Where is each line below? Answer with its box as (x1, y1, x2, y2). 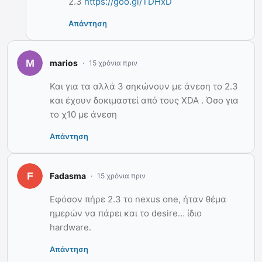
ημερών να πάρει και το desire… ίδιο (50, 207, 202, 219)
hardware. (50, 221, 91, 233)
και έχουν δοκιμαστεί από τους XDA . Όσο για (50, 94, 239, 106)
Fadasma (50, 171, 86, 181)
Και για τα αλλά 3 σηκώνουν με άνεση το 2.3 (50, 80, 238, 92)
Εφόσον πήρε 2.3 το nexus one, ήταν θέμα (50, 193, 226, 205)
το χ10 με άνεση (50, 108, 117, 120)
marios (50, 58, 78, 68)
